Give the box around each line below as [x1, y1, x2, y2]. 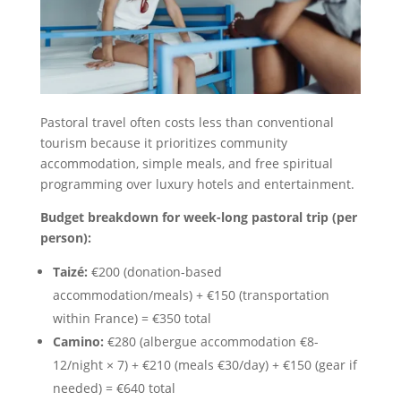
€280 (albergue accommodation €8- [103, 332, 319, 350]
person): [39, 228, 91, 246]
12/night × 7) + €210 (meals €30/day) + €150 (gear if [52, 355, 357, 373]
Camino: [52, 332, 104, 350]
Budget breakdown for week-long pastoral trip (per [39, 208, 357, 226]
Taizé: [52, 262, 88, 280]
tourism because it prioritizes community [39, 133, 287, 151]
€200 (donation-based [87, 262, 222, 280]
